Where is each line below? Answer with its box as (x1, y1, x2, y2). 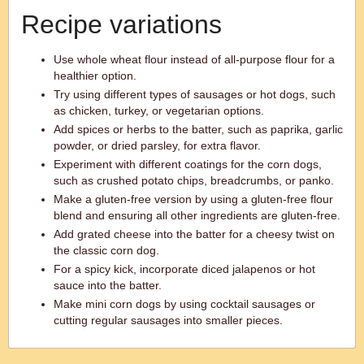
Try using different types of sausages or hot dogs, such (54, 88, 336, 101)
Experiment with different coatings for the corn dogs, (54, 158, 322, 171)
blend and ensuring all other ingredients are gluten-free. (54, 209, 340, 222)
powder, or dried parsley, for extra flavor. (54, 139, 261, 152)
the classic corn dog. (54, 244, 159, 257)
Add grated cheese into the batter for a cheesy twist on (54, 227, 335, 240)
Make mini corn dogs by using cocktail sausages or (54, 297, 315, 310)
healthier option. (54, 69, 136, 82)
